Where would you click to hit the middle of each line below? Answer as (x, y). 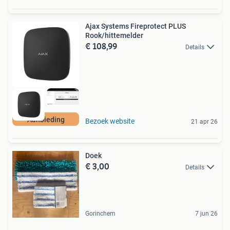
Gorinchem (100, 213)
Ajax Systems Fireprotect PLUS (136, 26)
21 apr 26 (204, 121)
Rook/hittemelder (114, 35)
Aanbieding (46, 119)
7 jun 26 (206, 213)
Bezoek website (110, 121)
